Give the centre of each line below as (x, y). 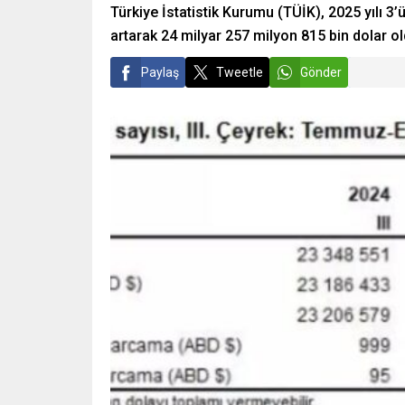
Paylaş (160, 72)
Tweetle (240, 72)
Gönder (321, 72)
